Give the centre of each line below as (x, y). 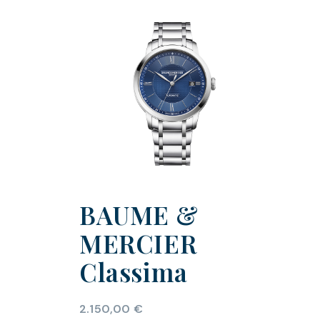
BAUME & (139, 215)
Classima (133, 272)
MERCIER (138, 244)
